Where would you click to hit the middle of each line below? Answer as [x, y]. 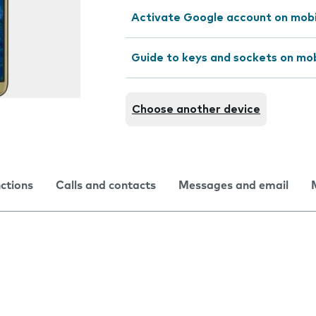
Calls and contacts [106, 186]
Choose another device [196, 109]
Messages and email [233, 186]
